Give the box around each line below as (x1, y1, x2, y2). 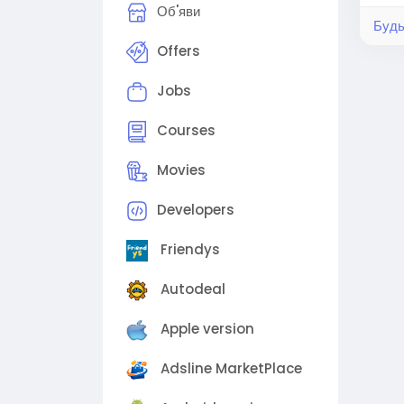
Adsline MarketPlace (157, 359, 302, 379)
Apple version (157, 319, 254, 339)
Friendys (157, 240, 220, 260)
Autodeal (157, 280, 225, 299)
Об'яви (157, 2, 200, 22)
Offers (157, 41, 200, 61)
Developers (157, 200, 234, 220)
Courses (157, 121, 216, 141)
